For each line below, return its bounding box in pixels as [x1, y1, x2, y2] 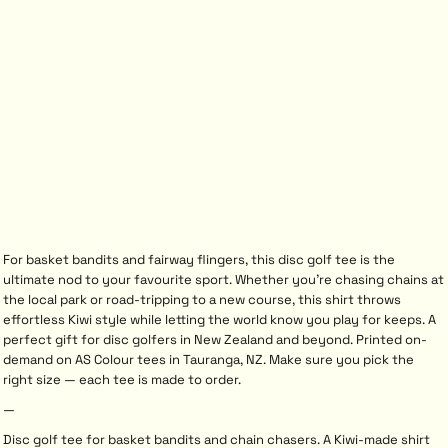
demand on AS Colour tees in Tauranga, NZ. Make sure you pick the [3, 351, 414, 368]
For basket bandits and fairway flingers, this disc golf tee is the [3, 251, 395, 268]
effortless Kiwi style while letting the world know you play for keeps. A [3, 311, 436, 328]
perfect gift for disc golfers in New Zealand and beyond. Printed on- [3, 331, 427, 348]
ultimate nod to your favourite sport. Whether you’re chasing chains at [3, 271, 444, 288]
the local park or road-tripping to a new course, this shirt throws [3, 291, 401, 308]
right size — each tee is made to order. [3, 371, 241, 388]
